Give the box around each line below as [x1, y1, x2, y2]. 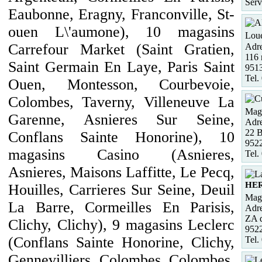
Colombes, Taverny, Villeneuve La [8, 94, 235, 111]
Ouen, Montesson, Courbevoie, [8, 76, 235, 93]
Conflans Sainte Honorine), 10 [8, 129, 235, 146]
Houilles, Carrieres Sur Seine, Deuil [8, 181, 235, 198]
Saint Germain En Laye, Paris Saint [8, 58, 235, 75]
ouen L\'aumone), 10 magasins [8, 23, 235, 40]
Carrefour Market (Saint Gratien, [8, 41, 235, 58]
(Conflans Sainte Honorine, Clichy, [8, 234, 235, 251]
